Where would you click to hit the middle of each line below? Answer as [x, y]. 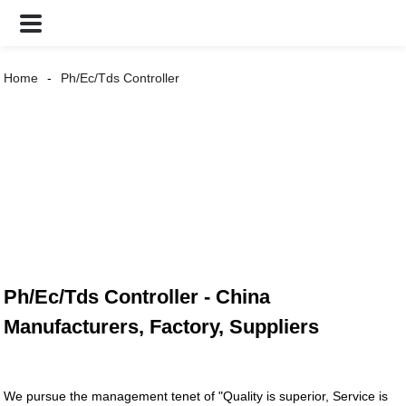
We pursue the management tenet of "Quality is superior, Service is [196, 396]
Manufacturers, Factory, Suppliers [162, 327]
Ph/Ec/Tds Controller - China [137, 297]
